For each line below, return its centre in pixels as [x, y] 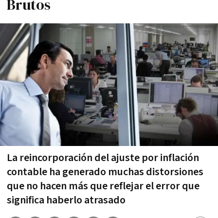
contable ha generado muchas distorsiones [105, 172]
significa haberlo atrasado [66, 200]
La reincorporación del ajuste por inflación [103, 158]
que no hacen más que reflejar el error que [103, 186]
